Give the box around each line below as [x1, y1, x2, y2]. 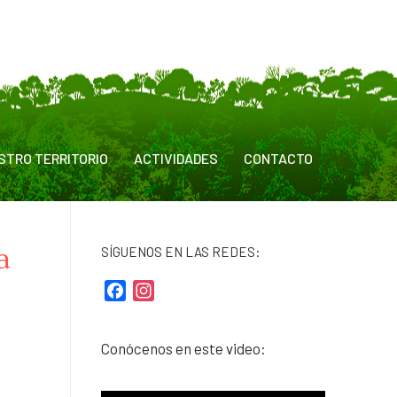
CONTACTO [244, 150, 313, 167]
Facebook [125, 282, 184, 300]
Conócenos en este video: [100, 339, 266, 358]
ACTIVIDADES [134, 150, 218, 167]
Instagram [153, 282, 214, 300]
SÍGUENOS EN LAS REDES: [100, 243, 261, 260]
